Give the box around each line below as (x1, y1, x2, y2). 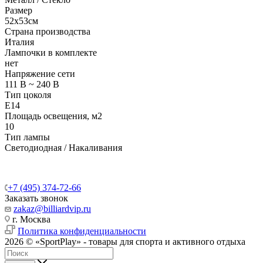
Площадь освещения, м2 (5, 111, 102, 122)
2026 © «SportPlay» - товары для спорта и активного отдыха (5, 237, 245, 247)
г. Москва (10, 214, 50, 225)
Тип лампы (5, 132, 50, 143)
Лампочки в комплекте (5, 48, 97, 58)
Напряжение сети (5, 69, 75, 79)
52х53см (5, 16, 38, 26)
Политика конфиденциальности (18, 226, 146, 237)
